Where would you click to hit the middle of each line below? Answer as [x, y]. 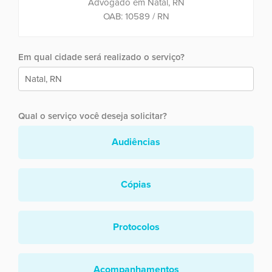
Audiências [136, 142]
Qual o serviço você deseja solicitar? [93, 116]
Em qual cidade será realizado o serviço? [101, 57]
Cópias [136, 184]
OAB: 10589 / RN [136, 16]
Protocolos [136, 227]
